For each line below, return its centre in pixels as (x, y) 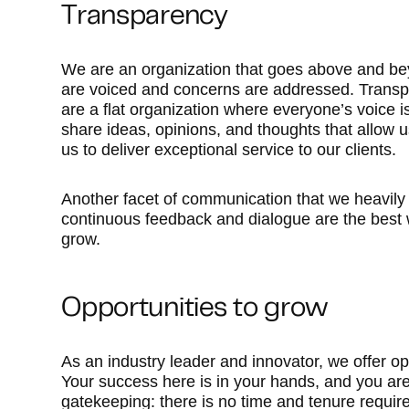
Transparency (145, 17)
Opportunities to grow (195, 309)
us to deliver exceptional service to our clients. (229, 150)
